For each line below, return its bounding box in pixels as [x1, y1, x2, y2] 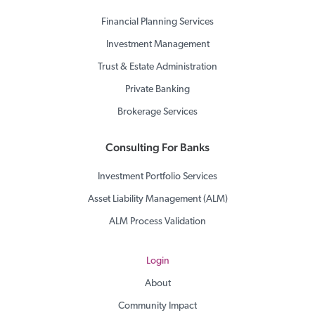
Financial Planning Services [101, 17, 214, 28]
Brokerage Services [117, 107, 198, 118]
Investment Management [105, 39, 210, 51]
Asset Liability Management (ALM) [87, 194, 228, 205]
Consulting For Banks [105, 141, 210, 155]
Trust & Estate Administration [98, 62, 217, 73]
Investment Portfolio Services [98, 172, 217, 183]
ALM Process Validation [109, 217, 206, 228]
